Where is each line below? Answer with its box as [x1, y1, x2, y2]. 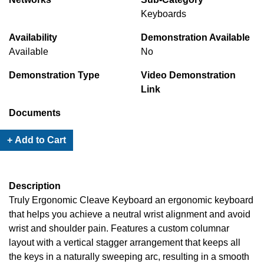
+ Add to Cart [7, 135, 66, 146]
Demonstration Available [141, 32, 250, 43]
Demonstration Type [9, 70, 100, 81]
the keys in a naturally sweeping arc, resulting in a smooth [9, 252, 249, 262]
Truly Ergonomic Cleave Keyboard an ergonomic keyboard [9, 195, 253, 206]
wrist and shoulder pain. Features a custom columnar [9, 223, 229, 234]
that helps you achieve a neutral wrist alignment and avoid [9, 209, 250, 220]
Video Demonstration [141, 70, 236, 81]
